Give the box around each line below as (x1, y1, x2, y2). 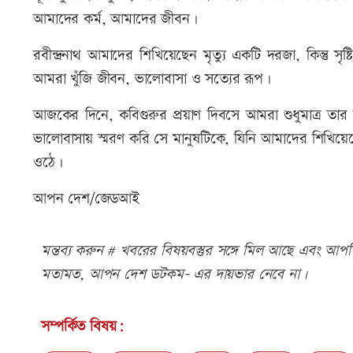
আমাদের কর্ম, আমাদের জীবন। (33, 8, 198, 30)
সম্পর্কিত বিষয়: (41, 315, 124, 337)
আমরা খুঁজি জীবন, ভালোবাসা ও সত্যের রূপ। (33, 68, 271, 90)
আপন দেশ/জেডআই (33, 188, 139, 210)
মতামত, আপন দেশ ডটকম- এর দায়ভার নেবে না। (41, 263, 307, 285)
